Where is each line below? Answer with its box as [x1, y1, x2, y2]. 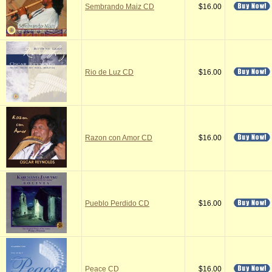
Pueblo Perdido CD [85, 199, 149, 208]
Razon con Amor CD [85, 134, 152, 142]
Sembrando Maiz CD [85, 2, 154, 11]
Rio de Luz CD [85, 68, 134, 76]
